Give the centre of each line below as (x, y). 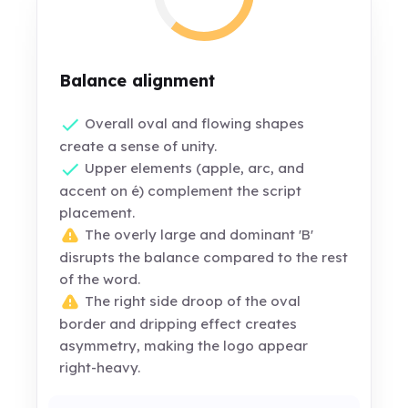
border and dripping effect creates (178, 324)
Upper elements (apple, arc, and (193, 168)
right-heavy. (100, 368)
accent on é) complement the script (181, 191)
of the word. (100, 280)
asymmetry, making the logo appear (184, 346)
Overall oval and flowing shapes (193, 123)
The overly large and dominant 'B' (198, 235)
